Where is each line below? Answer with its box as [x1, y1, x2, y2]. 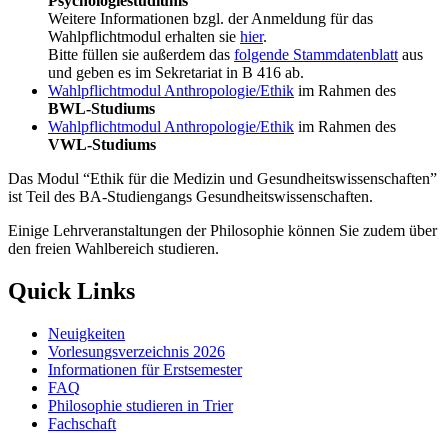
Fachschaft [48, 415, 116, 433]
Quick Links [8, 278, 135, 305]
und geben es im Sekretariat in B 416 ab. [48, 64, 304, 82]
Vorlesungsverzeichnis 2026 [48, 343, 225, 361]
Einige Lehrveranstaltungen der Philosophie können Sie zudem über [8, 222, 437, 240]
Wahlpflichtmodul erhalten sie [48, 28, 240, 46]
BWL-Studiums [48, 100, 155, 118]
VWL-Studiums [48, 136, 156, 154]
